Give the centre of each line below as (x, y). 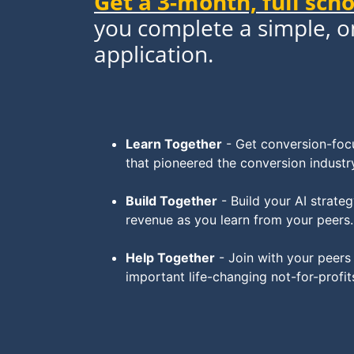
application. (156, 54)
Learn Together (174, 144)
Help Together (170, 258)
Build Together (171, 201)
